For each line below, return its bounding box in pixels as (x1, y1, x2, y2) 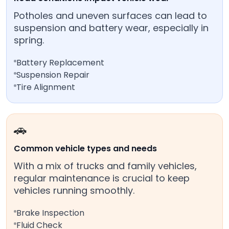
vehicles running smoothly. (14, 184, 134, 197)
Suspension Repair (16, 69, 89, 81)
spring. (14, 34, 44, 47)
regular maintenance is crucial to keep (14, 172, 190, 185)
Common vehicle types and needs (14, 143, 157, 155)
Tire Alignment (16, 81, 75, 94)
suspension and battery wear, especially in (14, 21, 209, 35)
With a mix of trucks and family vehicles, (14, 159, 197, 173)
